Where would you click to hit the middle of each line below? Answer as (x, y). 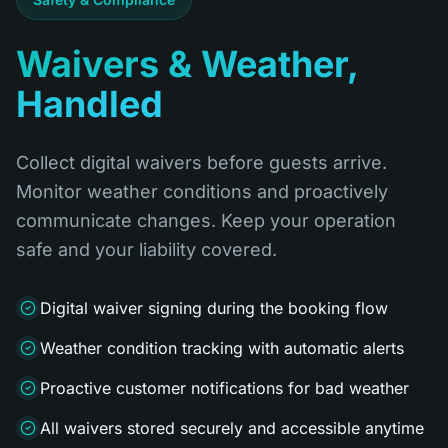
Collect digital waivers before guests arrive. (201, 162)
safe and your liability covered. (146, 249)
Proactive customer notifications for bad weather (224, 388)
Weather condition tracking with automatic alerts (222, 348)
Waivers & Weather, (187, 64)
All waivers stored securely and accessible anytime (232, 428)
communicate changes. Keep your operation (206, 220)
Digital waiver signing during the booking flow (214, 308)
